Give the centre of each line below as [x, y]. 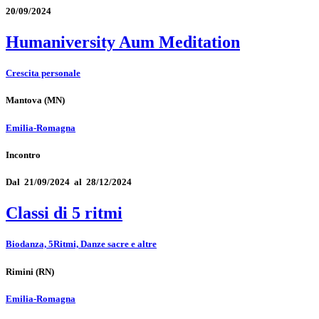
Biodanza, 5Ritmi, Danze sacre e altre [81, 244]
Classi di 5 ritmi [64, 213]
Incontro [23, 155]
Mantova [24, 100]
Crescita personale [43, 73]
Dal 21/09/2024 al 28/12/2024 [69, 182]
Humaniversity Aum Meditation [123, 42]
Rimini [20, 271]
